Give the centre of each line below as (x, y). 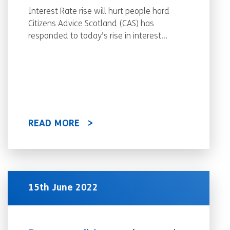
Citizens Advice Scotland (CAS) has (91, 24)
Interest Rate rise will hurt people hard (99, 12)
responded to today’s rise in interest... (98, 36)
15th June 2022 (63, 188)
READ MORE (54, 124)
